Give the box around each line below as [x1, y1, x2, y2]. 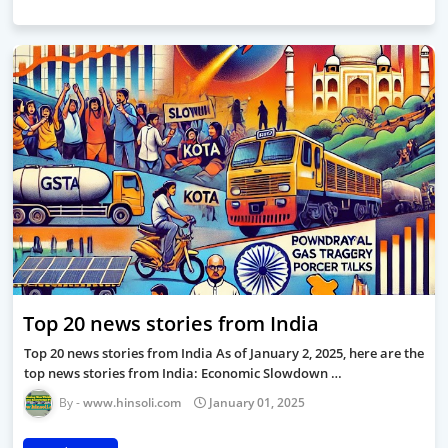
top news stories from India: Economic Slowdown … [24, 363, 342, 382]
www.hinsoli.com [83, 393, 181, 411]
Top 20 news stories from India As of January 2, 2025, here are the [24, 343, 424, 362]
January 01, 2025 [209, 393, 305, 411]
